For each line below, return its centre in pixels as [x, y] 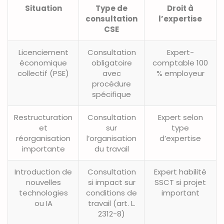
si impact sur [111, 182]
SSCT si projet [180, 182]
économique [43, 63]
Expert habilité [180, 172]
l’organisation [111, 138]
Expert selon [180, 117]
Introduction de [43, 172]
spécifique [111, 94]
